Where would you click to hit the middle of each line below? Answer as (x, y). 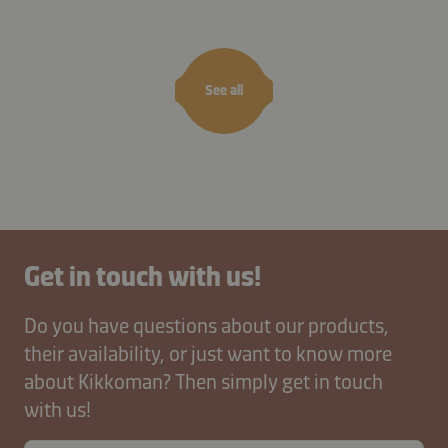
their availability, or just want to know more (208, 353)
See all (224, 91)
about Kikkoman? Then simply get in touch (203, 381)
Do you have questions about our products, (206, 325)
